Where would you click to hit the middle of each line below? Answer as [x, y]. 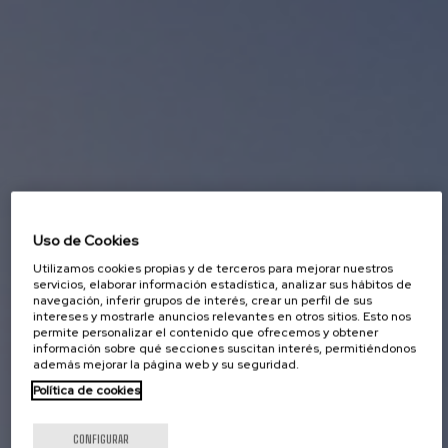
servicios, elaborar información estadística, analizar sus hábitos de [223, 284]
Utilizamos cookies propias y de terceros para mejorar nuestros [213, 268]
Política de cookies [87, 390]
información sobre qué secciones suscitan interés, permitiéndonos [225, 348]
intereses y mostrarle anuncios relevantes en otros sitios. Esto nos [222, 316]
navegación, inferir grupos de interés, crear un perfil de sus [203, 300]
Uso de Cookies [86, 240]
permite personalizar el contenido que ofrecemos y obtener [206, 332]
